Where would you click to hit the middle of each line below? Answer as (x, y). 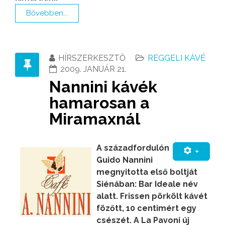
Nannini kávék (103, 86)
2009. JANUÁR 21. (93, 69)
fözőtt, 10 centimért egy (146, 208)
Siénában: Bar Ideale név (147, 184)
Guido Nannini (125, 160)
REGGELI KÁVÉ (177, 58)
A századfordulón (133, 148)
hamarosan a (99, 102)
